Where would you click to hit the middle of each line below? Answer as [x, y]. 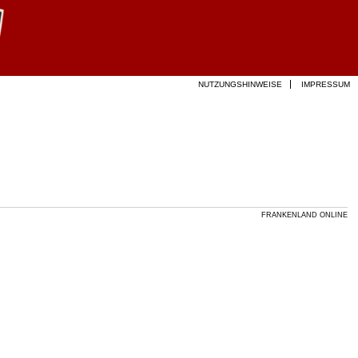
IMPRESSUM [326, 84]
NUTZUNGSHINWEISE [240, 84]
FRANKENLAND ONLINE [304, 215]
